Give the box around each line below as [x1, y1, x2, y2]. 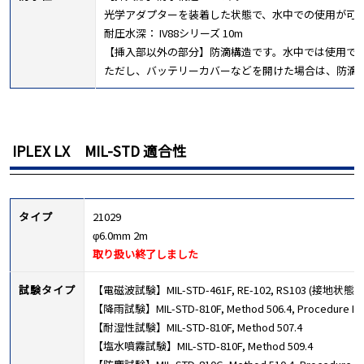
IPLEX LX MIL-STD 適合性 [12, 140, 187, 161]
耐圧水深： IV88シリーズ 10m [104, 24, 243, 41]
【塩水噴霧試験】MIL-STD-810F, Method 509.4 [93, 337, 313, 353]
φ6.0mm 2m [93, 227, 148, 243]
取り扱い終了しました [93, 245, 198, 262]
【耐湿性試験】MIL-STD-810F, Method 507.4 [93, 318, 302, 335]
